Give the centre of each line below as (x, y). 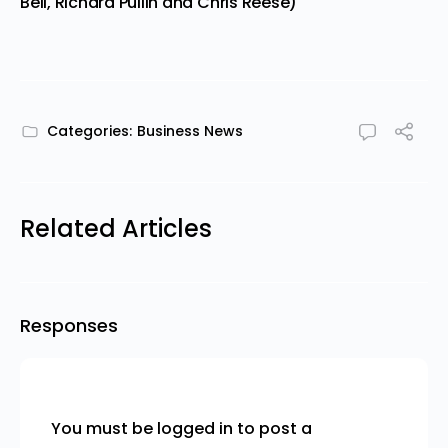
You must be (104, 428)
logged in (195, 428)
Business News (190, 130)
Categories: (89, 130)
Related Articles (116, 228)
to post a (272, 428)
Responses (69, 325)
